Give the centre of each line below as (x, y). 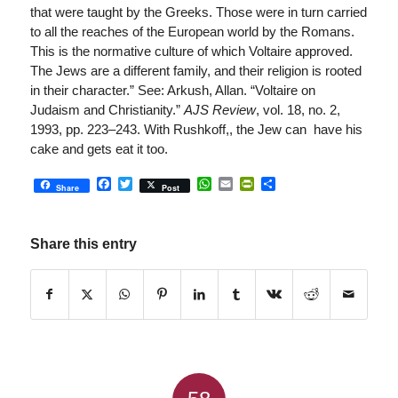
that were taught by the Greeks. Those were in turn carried (198, 12)
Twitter (153, 184)
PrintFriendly (294, 184)
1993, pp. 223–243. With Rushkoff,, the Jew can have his (196, 129)
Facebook (142, 184)
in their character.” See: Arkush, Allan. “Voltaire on (172, 90)
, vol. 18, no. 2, (298, 109)
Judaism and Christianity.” (107, 109)
